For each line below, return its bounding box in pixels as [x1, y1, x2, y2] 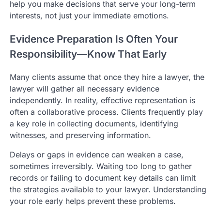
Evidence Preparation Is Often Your [10, 32, 178, 45]
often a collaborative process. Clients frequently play [10, 107, 203, 117]
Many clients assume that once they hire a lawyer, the [10, 72, 204, 82]
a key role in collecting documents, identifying [10, 119, 178, 129]
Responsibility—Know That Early [10, 47, 167, 60]
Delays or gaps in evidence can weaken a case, [10, 150, 184, 160]
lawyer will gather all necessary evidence [10, 84, 159, 94]
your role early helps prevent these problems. [10, 196, 176, 206]
